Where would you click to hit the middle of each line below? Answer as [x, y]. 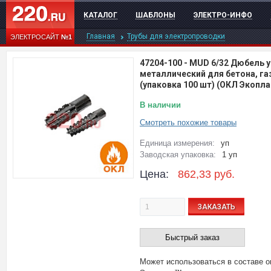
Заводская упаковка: [178, 155]
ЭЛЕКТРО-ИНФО [223, 15]
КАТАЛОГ [100, 15]
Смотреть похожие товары [188, 122]
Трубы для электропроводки [176, 36]
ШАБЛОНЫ [155, 15]
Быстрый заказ [192, 237]
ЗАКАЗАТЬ [216, 207]
